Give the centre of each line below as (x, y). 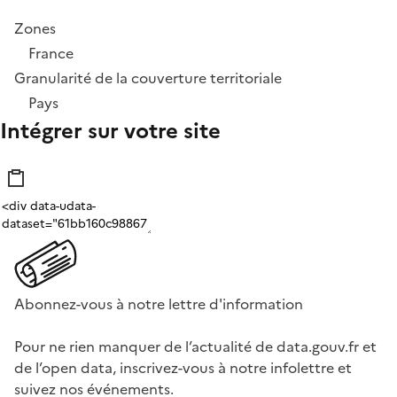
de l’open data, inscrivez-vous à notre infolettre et (183, 368)
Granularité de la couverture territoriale (148, 78)
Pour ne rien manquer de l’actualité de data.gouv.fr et (195, 347)
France (51, 54)
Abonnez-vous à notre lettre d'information (159, 304)
